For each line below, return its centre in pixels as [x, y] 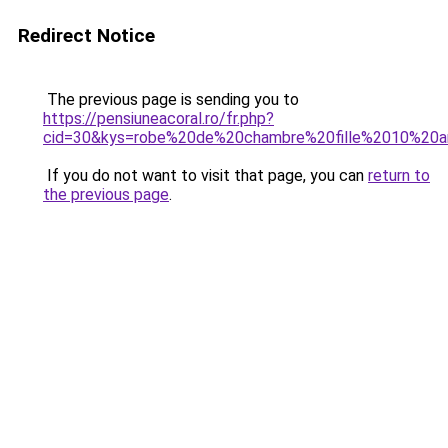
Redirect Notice [86, 35]
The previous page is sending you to [171, 99]
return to [399, 175]
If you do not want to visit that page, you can [205, 175]
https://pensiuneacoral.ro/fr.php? [158, 118]
